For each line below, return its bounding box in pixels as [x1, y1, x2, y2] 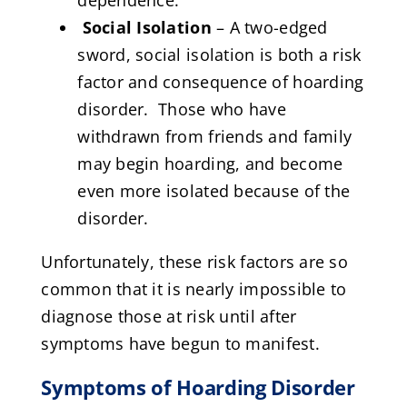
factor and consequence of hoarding [77, 70, 364, 93]
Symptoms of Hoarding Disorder [41, 373, 355, 402]
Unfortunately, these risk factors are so [41, 250, 349, 273]
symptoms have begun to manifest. [41, 332, 320, 354]
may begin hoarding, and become [77, 152, 343, 174]
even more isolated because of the [77, 179, 351, 202]
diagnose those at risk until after [41, 304, 297, 327]
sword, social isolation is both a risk [77, 43, 362, 65]
